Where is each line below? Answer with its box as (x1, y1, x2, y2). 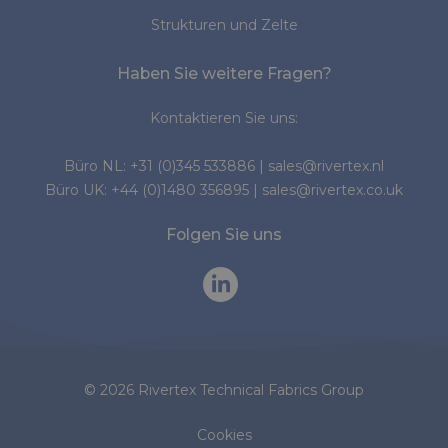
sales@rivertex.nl (268, 156, 384, 175)
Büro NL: (64, 156, 130, 175)
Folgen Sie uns (166, 224, 282, 244)
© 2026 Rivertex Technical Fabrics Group (84, 380, 364, 399)
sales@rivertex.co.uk (262, 180, 403, 199)
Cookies (196, 425, 252, 444)
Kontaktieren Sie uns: (150, 108, 298, 127)
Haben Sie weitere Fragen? (116, 63, 332, 83)
